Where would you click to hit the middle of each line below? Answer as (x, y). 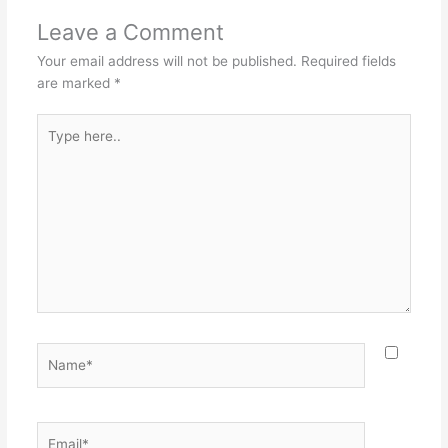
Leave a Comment (130, 31)
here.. (54, 146)
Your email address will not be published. (166, 60)
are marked (75, 82)
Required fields (348, 60)
